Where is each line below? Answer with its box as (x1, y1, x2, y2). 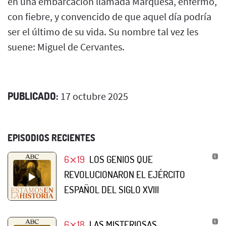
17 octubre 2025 (59, 89, 128, 102)
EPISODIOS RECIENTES (8, 132, 95, 143)
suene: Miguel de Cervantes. (8, 40, 125, 53)
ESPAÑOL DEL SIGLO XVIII (64, 183, 159, 196)
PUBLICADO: (8, 89, 59, 102)
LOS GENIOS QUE (89, 152, 153, 165)
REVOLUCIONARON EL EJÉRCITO (64, 167, 185, 181)
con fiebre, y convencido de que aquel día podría (8, 10, 211, 23)
